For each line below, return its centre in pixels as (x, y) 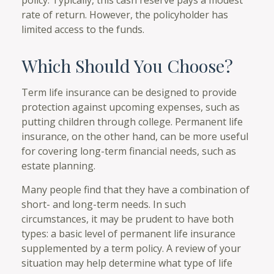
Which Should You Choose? (127, 65)
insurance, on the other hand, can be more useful (135, 136)
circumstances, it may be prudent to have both (128, 219)
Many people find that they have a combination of (135, 189)
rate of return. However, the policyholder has (125, 14)
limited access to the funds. (83, 29)
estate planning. (58, 165)
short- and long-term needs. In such (104, 204)
